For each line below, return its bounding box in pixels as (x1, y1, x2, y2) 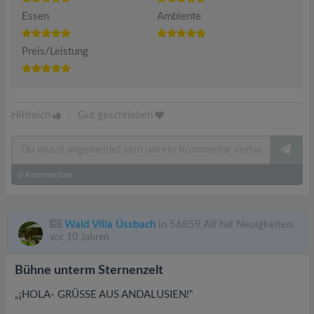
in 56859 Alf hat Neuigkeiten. (156, 219, 295, 230)
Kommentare (23, 170, 73, 179)
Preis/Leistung (22, 46, 88, 57)
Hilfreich (11, 109, 50, 121)
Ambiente (157, 11, 201, 22)
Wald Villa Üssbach (64, 219, 156, 230)
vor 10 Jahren (50, 232, 109, 243)
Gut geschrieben (78, 109, 153, 121)
